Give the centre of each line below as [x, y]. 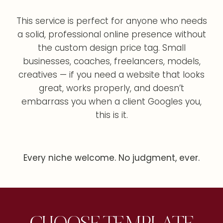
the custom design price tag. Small [111, 48]
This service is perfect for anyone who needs [111, 21]
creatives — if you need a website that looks [111, 75]
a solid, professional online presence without [111, 34]
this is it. [111, 115]
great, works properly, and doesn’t [111, 88]
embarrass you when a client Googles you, [111, 102]
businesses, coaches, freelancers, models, [111, 61]
